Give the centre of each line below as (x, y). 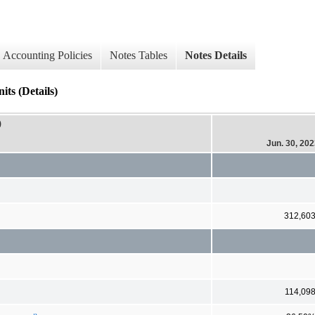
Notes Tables (139, 56)
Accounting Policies (47, 56)
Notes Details (216, 56)
